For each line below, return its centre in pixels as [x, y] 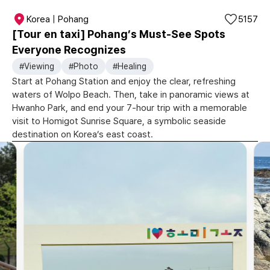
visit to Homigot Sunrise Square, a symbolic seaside [119, 121]
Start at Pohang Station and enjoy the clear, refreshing [124, 81]
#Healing [130, 66]
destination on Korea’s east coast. [83, 134]
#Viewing [37, 66]
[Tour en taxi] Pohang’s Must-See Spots [119, 34]
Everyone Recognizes [69, 50]
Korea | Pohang [58, 19]
